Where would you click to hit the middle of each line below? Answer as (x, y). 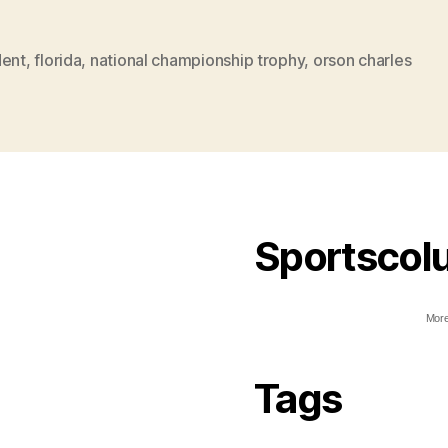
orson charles (362, 59)
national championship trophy (197, 59)
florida (58, 59)
